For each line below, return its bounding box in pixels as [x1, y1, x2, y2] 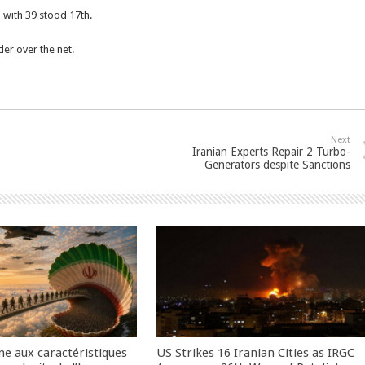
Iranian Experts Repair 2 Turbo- [192, 145, 350, 158]
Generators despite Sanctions [204, 158, 350, 171]
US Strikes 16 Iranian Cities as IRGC [156, 345, 355, 360]
